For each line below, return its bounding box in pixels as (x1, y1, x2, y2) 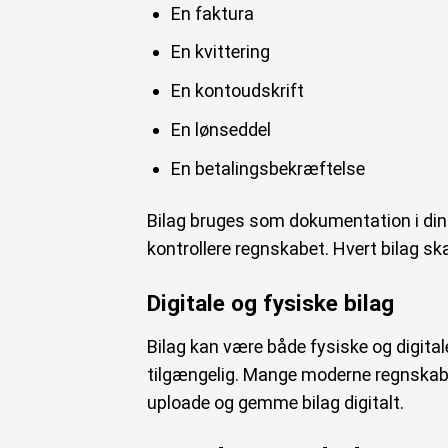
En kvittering (170, 41, 270, 63)
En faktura (170, 2, 254, 24)
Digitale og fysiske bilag (147, 290, 394, 318)
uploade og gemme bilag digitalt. (147, 392, 404, 414)
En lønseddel (170, 119, 271, 141)
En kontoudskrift (170, 80, 304, 102)
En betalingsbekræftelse (170, 158, 365, 180)
